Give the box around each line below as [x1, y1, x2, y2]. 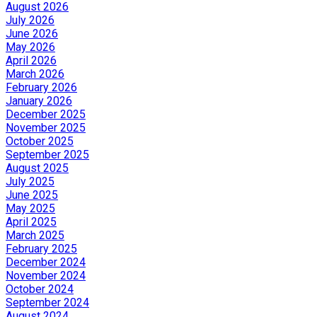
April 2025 [6, 214, 57, 229]
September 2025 [6, 147, 89, 161]
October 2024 [6, 282, 74, 296]
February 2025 [6, 241, 77, 255]
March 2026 [6, 67, 64, 81]
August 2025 [6, 161, 69, 175]
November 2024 [6, 268, 86, 282]
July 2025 [6, 174, 54, 188]
